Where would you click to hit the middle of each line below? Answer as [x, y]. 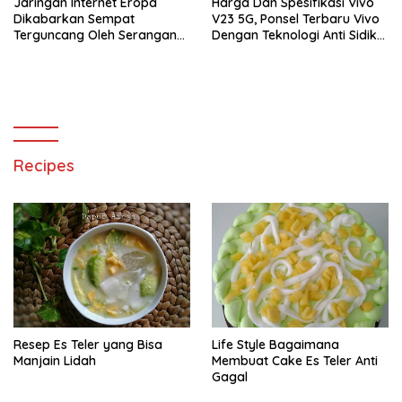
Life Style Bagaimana [275, 345]
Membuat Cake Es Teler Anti [295, 361]
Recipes [44, 165]
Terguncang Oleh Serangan [95, 35]
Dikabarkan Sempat [74, 18]
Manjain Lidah [55, 361]
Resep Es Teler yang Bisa [88, 345]
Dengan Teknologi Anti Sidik [294, 35]
